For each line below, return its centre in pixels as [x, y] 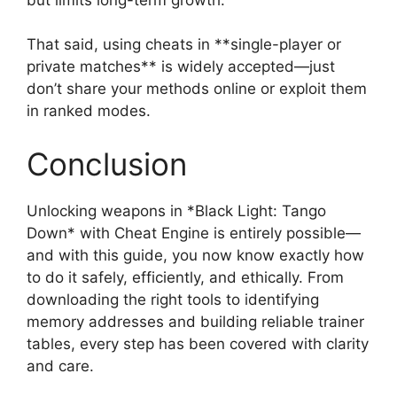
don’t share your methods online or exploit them [197, 89]
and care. [60, 366]
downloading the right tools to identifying [173, 299]
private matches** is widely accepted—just [181, 67]
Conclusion [107, 163]
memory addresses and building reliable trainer [195, 321]
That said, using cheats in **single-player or [184, 45]
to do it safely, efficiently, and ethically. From [185, 277]
